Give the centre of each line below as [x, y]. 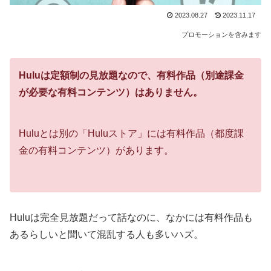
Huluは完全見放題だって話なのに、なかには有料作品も [131, 218]
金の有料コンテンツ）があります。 [96, 150]
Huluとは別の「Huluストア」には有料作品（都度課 [131, 133]
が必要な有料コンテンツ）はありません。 [111, 92]
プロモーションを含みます [221, 34]
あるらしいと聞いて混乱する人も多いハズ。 [106, 235]
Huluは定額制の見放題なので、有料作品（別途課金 [131, 75]
